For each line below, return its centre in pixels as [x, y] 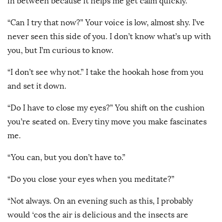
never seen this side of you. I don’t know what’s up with [109, 37]
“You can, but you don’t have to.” [67, 158]
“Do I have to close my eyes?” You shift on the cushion [106, 108]
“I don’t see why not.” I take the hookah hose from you [106, 72]
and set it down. [38, 86]
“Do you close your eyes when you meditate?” [91, 179]
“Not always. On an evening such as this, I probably [100, 201]
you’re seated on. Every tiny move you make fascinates [107, 122]
